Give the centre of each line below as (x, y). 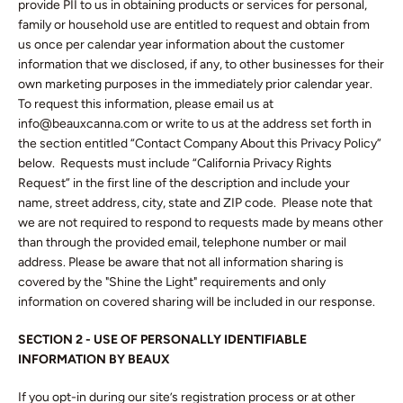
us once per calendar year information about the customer (181, 45)
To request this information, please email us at (146, 104)
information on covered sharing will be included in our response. (197, 302)
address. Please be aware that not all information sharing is (181, 262)
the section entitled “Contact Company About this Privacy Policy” (200, 143)
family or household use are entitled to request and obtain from (194, 25)
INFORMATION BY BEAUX (94, 359)
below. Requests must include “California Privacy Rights (175, 163)
